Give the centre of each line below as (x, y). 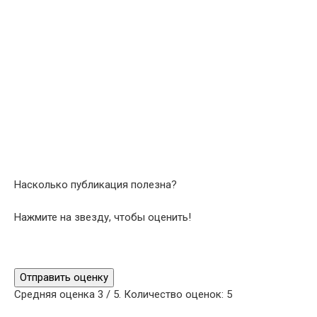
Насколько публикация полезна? (96, 185)
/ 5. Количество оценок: (165, 294)
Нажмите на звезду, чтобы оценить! (103, 218)
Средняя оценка (56, 294)
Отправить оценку (64, 277)
